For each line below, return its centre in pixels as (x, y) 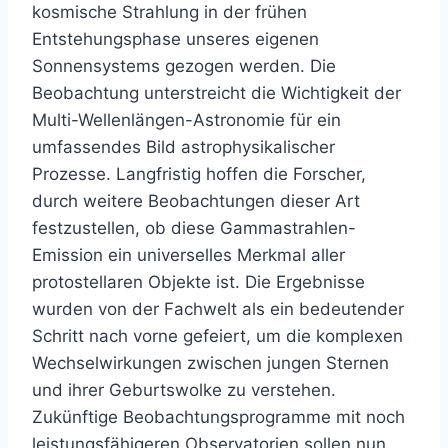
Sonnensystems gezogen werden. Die (184, 66)
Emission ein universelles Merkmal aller (188, 255)
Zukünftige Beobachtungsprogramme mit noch (218, 417)
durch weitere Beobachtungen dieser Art (196, 201)
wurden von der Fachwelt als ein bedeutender (218, 309)
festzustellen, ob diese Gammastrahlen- (194, 228)
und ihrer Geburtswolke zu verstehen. (184, 390)
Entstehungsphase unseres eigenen (175, 39)
